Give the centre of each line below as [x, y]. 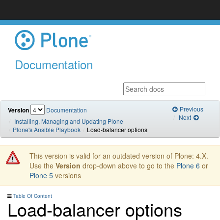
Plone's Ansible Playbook [47, 130]
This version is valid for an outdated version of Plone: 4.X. [119, 156]
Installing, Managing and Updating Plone [69, 121]
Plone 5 [41, 176]
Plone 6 [188, 166]
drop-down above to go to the [128, 166]
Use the [42, 166]
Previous [191, 109]
